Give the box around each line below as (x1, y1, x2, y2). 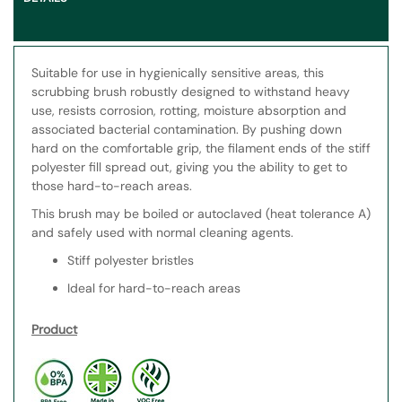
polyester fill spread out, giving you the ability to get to (31, 159, 347, 176)
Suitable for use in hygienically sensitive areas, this (31, 65, 324, 82)
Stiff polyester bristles (67, 252, 194, 269)
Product (31, 321, 77, 338)
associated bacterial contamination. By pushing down (31, 121, 342, 138)
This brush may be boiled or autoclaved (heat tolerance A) (31, 205, 371, 223)
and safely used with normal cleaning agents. (31, 224, 293, 241)
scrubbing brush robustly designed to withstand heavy (31, 83, 350, 100)
